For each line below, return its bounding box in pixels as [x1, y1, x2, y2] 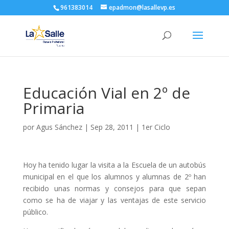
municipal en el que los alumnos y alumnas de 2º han [22, 172, 207, 181]
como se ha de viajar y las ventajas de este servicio [22, 195, 207, 205]
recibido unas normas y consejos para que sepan [22, 184, 207, 193]
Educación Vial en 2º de [22, 82, 190, 103]
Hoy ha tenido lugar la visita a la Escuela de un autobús [22, 160, 207, 170]
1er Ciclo [141, 122, 170, 132]
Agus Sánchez [36, 122, 82, 132]
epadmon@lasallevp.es [109, 3, 176, 12]
